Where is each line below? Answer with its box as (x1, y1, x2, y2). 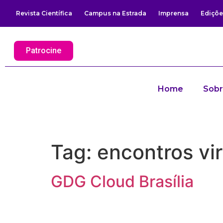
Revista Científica (16, 9, 72, 17)
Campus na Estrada (84, 9, 146, 17)
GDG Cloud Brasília (51, 171, 194, 191)
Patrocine (25, 45, 61, 55)
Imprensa (158, 9, 189, 17)
